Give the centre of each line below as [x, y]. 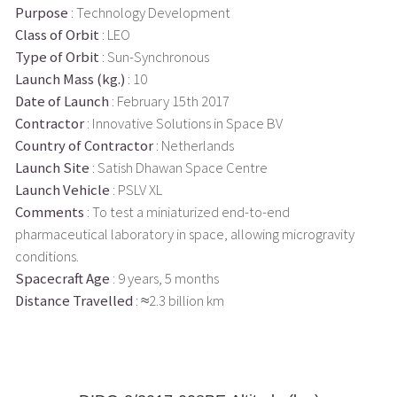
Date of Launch [62, 101]
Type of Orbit [57, 57]
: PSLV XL [136, 190]
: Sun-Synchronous [154, 57]
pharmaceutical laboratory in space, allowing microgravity [184, 234]
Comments [49, 212]
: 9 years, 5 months [164, 278]
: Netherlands [193, 145]
